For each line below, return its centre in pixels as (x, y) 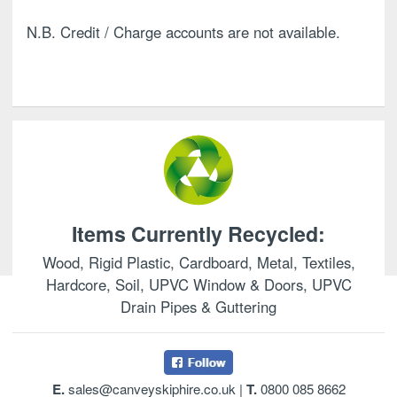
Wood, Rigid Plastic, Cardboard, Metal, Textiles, (198, 263)
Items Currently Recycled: (198, 233)
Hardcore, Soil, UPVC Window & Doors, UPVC (198, 285)
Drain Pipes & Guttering (198, 307)
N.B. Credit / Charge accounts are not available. (183, 32)
